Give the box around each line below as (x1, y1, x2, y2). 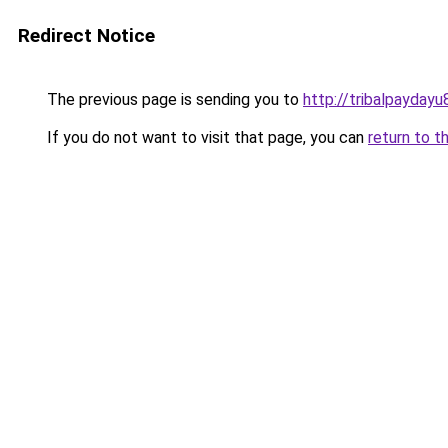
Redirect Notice (18, 24, 155, 47)
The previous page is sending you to (43, 90, 303, 109)
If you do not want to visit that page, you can (43, 128, 368, 147)
